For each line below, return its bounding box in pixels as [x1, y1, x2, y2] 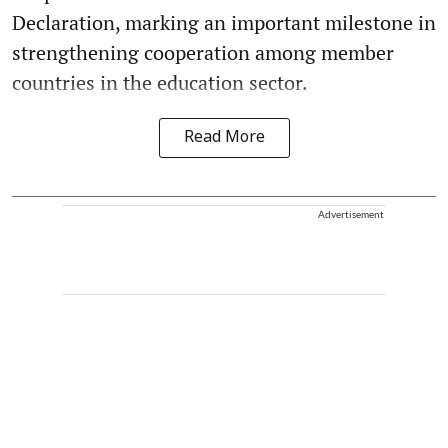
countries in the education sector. [12, 69, 308, 97]
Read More [183, 128, 265, 149]
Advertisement [318, 208, 384, 221]
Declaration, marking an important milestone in [12, 9, 436, 37]
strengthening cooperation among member [12, 39, 394, 67]
